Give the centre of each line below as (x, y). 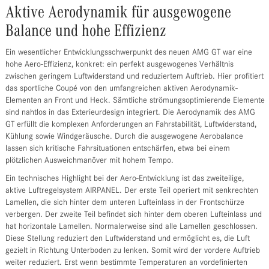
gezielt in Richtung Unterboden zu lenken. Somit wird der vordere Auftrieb (132, 251)
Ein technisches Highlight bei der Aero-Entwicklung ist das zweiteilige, (124, 179)
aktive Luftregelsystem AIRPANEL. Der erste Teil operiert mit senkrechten (131, 191)
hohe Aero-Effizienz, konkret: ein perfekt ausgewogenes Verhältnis (119, 65)
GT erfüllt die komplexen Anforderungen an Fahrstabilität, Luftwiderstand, (131, 125)
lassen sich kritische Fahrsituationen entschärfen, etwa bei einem (117, 149)
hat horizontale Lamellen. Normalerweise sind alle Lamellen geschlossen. (131, 227)
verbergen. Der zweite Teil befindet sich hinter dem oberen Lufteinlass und (133, 215)
